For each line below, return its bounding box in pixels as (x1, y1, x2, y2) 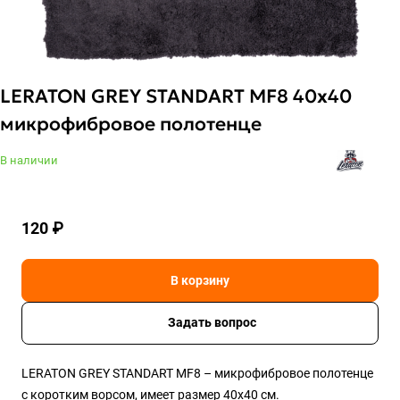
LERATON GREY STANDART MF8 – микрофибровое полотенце (21, 366, 373, 381)
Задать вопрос (167, 315, 256, 330)
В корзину (171, 273, 229, 288)
